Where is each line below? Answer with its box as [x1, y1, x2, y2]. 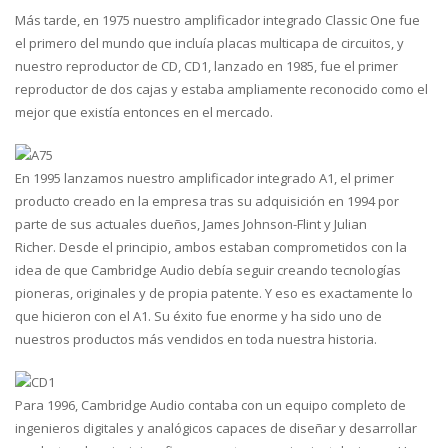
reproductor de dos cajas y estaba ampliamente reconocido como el [15, 80, 428, 98]
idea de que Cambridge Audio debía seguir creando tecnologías [15, 261, 401, 279]
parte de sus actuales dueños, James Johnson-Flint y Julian [15, 215, 367, 233]
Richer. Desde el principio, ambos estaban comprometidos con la [15, 238, 407, 256]
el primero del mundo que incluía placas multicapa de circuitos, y [15, 34, 404, 52]
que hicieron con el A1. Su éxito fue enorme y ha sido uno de [15, 307, 382, 325]
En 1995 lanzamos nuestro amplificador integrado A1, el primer [15, 169, 394, 187]
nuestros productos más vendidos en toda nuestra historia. [15, 330, 377, 348]
